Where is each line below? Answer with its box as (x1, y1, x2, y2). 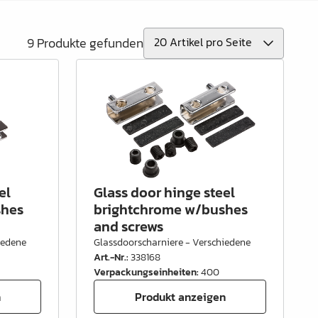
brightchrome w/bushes (94, 199, 248, 220)
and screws (94, 216, 164, 237)
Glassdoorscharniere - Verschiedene (94, 235, 251, 250)
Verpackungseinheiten (94, 265, 197, 280)
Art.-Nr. (94, 250, 127, 265)
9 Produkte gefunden (26, 33, 143, 53)
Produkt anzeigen (134, 287, 226, 305)
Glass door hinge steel (94, 182, 236, 203)
